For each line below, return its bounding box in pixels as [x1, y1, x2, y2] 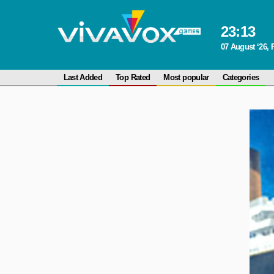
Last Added [63, 73, 103, 82]
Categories [222, 73, 259, 82]
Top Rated [116, 73, 150, 82]
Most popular [163, 73, 209, 82]
